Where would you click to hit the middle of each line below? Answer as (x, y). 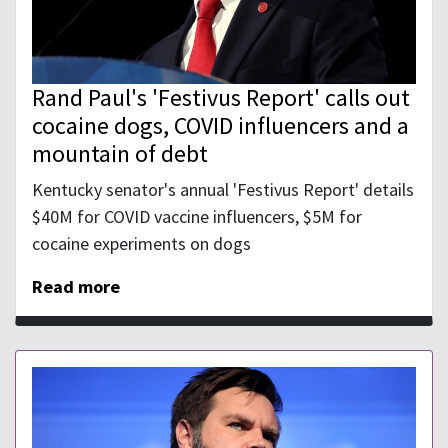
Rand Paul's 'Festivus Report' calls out (221, 98)
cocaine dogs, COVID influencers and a (220, 126)
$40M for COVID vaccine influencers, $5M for (197, 217)
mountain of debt (120, 154)
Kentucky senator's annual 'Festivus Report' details (223, 190)
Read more (76, 287)
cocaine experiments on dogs (141, 244)
